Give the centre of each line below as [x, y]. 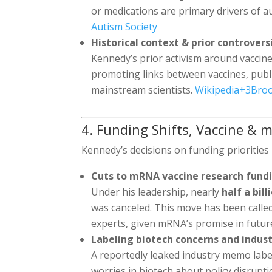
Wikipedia [217, 90]
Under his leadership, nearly [157, 192]
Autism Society [124, 26]
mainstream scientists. [143, 90]
